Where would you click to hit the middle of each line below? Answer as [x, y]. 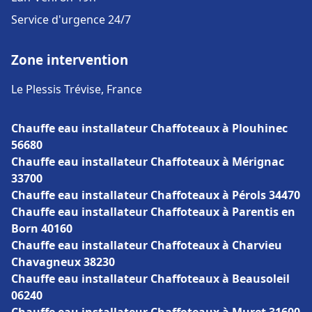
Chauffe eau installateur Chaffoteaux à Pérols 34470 [156, 195]
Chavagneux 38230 [63, 262]
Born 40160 [42, 228]
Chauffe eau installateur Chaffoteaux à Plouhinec [149, 128]
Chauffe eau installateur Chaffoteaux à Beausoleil [150, 279]
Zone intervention [70, 60]
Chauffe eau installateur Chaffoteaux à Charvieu [147, 245]
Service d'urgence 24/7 [71, 19]
